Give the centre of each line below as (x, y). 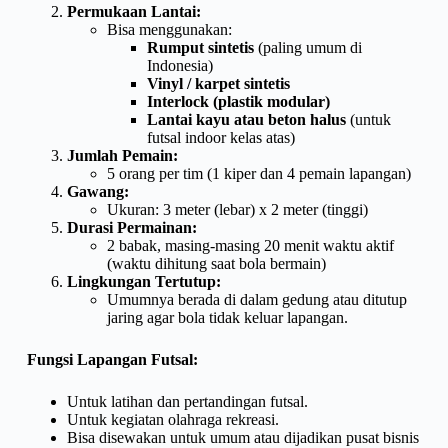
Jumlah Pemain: (122, 155)
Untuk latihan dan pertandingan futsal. (187, 401)
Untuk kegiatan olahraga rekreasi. (172, 419)
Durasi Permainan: (131, 227)
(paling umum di (307, 47)
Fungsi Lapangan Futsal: (112, 359)
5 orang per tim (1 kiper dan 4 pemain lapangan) (258, 173)
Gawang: (97, 191)
